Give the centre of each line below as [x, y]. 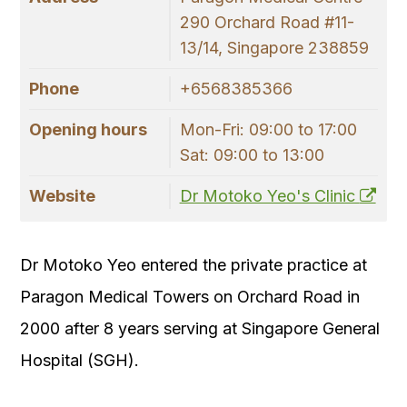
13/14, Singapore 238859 [274, 48]
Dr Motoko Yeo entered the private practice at [194, 265]
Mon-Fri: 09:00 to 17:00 [268, 130]
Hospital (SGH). [79, 361]
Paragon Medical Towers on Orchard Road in [190, 297]
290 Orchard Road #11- [267, 23]
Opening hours [88, 130]
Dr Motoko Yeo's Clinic [269, 196]
